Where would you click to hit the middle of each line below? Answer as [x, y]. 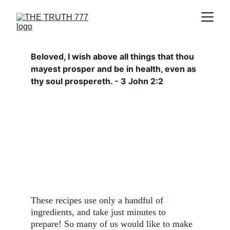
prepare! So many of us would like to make [113, 224]
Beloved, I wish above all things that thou [113, 56]
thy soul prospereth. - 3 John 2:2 [97, 81]
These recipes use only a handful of [98, 200]
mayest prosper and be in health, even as [114, 69]
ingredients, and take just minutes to [100, 212]
